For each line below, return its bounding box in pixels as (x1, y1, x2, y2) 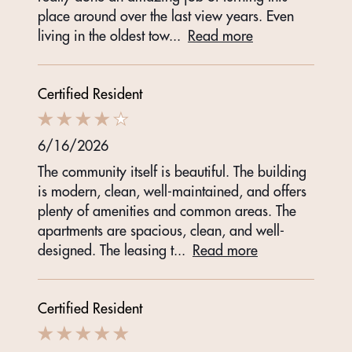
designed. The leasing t (38, 241, 174, 260)
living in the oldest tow (38, 27, 169, 46)
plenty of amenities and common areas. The (38, 202, 296, 221)
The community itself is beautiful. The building (38, 163, 306, 181)
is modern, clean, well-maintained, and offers (38, 182, 306, 201)
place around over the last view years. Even (38, 7, 294, 26)
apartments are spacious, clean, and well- (38, 222, 284, 240)
